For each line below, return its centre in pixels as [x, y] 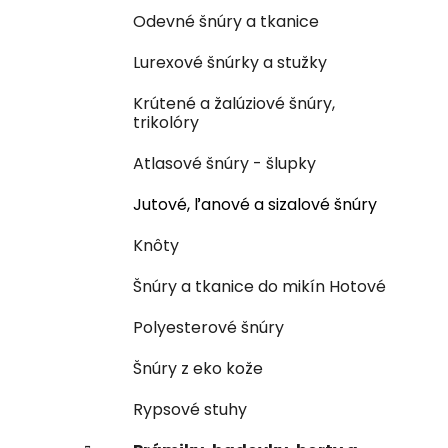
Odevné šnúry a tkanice [226, 21]
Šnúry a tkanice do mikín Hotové [259, 286]
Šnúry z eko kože [198, 368]
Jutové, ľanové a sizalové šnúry [255, 204]
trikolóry [166, 122]
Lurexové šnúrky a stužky [230, 62]
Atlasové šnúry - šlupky [224, 163]
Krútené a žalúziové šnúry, [234, 103]
